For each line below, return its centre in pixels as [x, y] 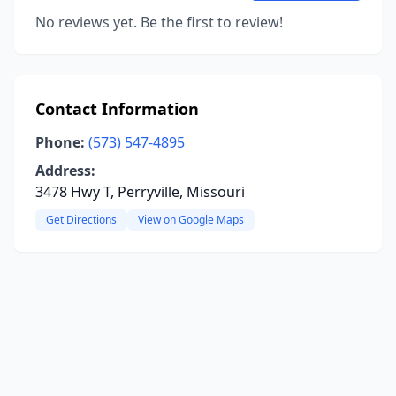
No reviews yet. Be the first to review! [159, 22]
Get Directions [81, 220]
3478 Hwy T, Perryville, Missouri [140, 192]
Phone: [60, 142]
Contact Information [117, 109]
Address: [65, 171]
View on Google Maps [191, 220]
